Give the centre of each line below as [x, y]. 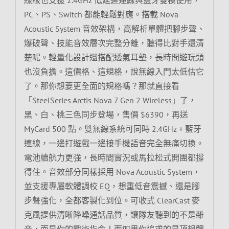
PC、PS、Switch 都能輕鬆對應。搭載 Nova [101, 14]
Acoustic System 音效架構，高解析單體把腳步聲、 [114, 28]
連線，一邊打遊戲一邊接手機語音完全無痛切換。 [114, 143]
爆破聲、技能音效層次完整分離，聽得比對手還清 [114, 43]
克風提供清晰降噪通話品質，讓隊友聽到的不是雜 [114, 214]
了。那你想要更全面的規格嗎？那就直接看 [101, 86]
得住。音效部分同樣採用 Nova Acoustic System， [112, 171]
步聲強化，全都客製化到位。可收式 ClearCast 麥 [112, 200]
